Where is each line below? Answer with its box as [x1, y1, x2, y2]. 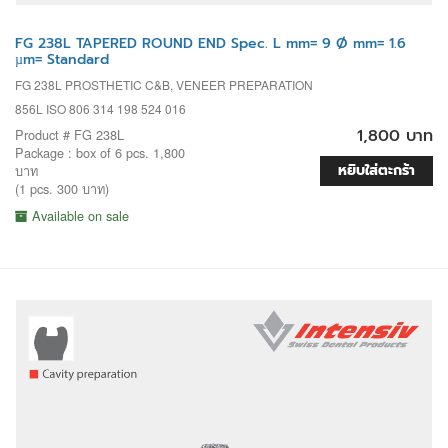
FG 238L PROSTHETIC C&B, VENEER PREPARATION [15, 76, 313, 94]
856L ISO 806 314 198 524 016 [15, 100, 186, 118]
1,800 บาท [357, 124, 433, 149]
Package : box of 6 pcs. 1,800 [15, 143, 185, 163]
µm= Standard [15, 49, 109, 71]
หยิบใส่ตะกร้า [338, 160, 415, 182]
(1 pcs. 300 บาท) [15, 179, 109, 199]
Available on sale [28, 206, 129, 226]
